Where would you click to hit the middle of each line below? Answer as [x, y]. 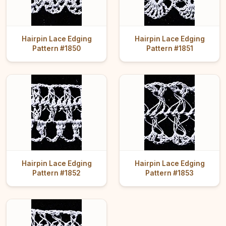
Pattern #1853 [169, 173]
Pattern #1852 [56, 173]
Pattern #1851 [169, 49]
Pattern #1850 [56, 49]
